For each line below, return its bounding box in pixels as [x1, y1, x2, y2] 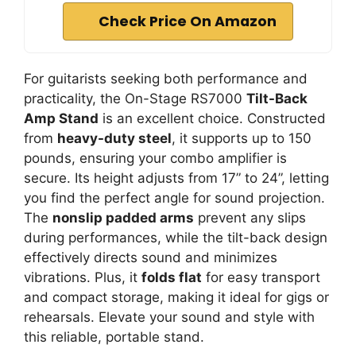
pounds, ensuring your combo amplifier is [24, 149, 287, 166]
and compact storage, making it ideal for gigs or [24, 288, 329, 305]
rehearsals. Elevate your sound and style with [24, 308, 315, 325]
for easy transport [202, 269, 320, 285]
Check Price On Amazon [99, 11, 277, 31]
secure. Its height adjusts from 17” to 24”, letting [24, 169, 329, 186]
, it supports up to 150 [172, 130, 311, 146]
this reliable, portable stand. [24, 328, 204, 345]
